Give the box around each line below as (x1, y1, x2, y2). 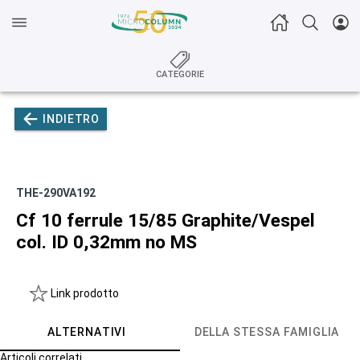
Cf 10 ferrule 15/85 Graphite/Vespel (16, 210, 315, 231)
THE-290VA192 (16, 186, 96, 199)
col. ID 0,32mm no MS (16, 231, 197, 253)
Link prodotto (51, 287, 119, 300)
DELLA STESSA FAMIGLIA (194, 325, 340, 338)
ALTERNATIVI (47, 325, 127, 338)
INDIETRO (43, 112, 100, 125)
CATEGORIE (156, 69, 204, 80)
